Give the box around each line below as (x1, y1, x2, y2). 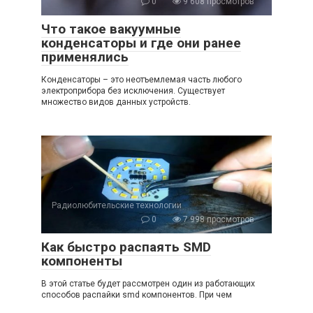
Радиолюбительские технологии (52, 201, 182, 211)
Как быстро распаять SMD (41, 239, 211, 256)
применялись (41, 49, 129, 66)
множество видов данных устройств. (41, 97, 191, 108)
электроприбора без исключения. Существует (41, 86, 225, 96)
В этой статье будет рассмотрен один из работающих (41, 279, 255, 289)
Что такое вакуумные (41, 21, 181, 38)
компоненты (41, 253, 122, 270)
